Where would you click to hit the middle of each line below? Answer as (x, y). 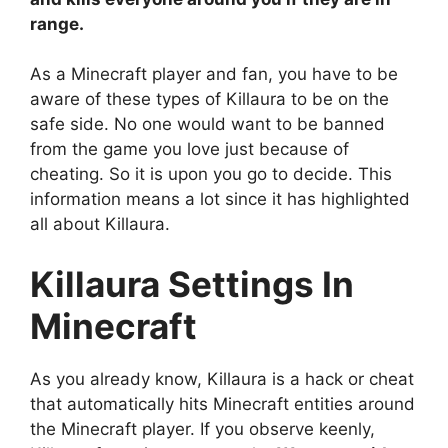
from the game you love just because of (189, 149)
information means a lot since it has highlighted (220, 199)
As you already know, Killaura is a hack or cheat (222, 378)
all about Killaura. (100, 224)
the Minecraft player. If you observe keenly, (202, 428)
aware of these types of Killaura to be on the (209, 99)
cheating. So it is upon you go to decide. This (211, 174)
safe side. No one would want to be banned (207, 124)
